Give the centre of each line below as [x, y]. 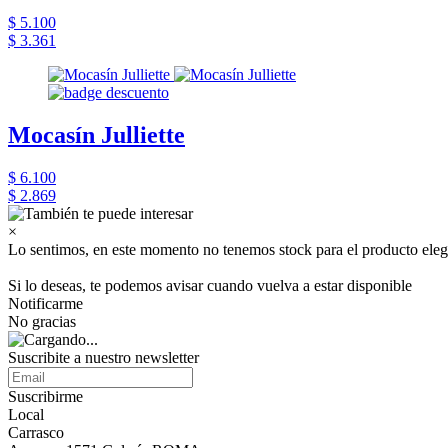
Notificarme [45, 303]
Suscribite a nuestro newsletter [103, 357]
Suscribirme [45, 396]
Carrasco [36, 432]
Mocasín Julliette [96, 135]
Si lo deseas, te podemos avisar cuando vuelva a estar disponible [210, 285]
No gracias [42, 321]
